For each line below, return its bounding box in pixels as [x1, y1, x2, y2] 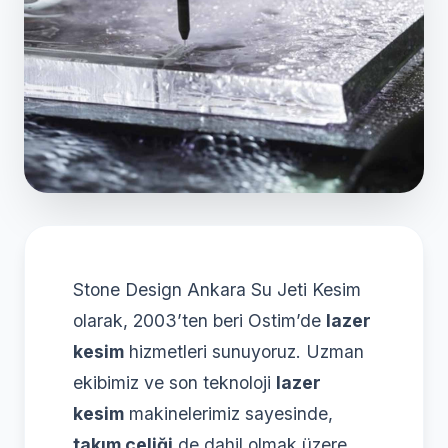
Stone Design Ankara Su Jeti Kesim [73, 278, 361, 300]
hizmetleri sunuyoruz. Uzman [124, 340, 364, 362]
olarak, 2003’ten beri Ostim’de [73, 309, 326, 331]
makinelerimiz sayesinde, [124, 402, 333, 424]
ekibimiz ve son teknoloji [73, 371, 276, 393]
